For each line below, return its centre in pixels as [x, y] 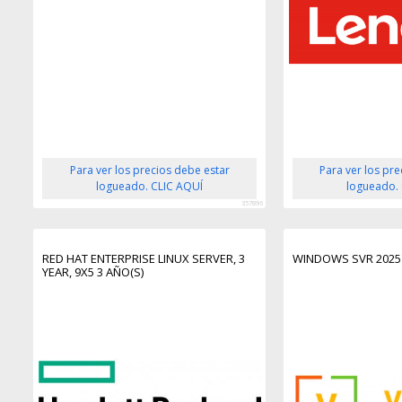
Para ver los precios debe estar [149, 170]
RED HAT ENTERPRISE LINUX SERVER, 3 [144, 259]
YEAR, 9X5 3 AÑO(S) [93, 272]
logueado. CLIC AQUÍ [150, 187]
